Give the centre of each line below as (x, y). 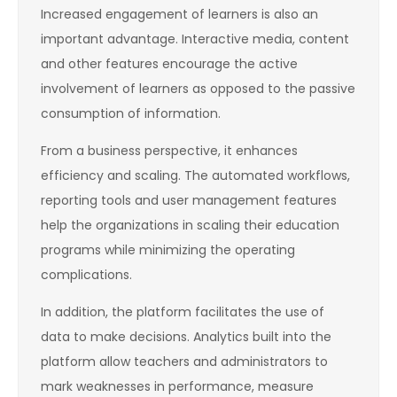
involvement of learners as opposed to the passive (198, 89)
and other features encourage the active (169, 64)
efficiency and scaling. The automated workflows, (195, 176)
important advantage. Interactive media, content (195, 39)
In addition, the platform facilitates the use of (183, 312)
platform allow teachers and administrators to (184, 362)
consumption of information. (131, 114)
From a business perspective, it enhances (169, 151)
